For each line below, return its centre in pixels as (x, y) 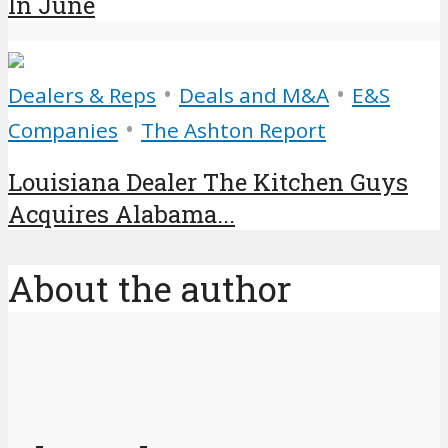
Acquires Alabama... (121, 213)
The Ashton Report (233, 129)
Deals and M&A (254, 94)
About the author (150, 288)
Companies (63, 129)
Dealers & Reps (82, 94)
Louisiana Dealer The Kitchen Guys (208, 181)
